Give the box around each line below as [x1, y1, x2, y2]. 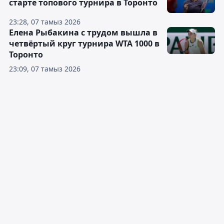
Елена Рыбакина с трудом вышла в [9, 27, 157, 38]
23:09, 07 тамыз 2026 [9, 64, 80, 73]
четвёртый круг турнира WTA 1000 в [9, 38, 159, 49]
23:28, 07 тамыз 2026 [9, 17, 80, 26]
